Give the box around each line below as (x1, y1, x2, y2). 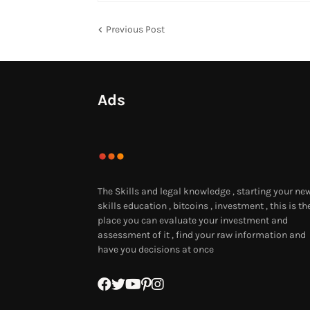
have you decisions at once (97, 244, 214, 255)
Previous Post (105, 24, 165, 35)
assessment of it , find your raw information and (97, 229, 306, 241)
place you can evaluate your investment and (97, 215, 288, 226)
